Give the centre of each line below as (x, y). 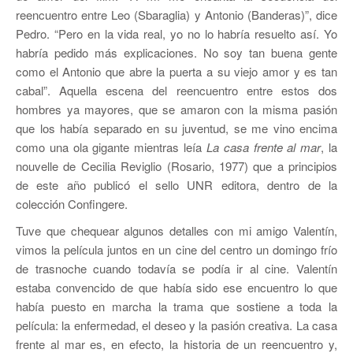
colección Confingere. (73, 204)
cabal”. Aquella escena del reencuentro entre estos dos (176, 90)
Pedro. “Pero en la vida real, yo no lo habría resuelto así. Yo (176, 33)
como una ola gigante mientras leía (111, 147)
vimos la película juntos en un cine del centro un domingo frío (176, 249)
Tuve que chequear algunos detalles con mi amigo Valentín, (176, 230)
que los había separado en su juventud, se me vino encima (176, 128)
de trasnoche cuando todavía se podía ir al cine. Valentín (176, 268)
